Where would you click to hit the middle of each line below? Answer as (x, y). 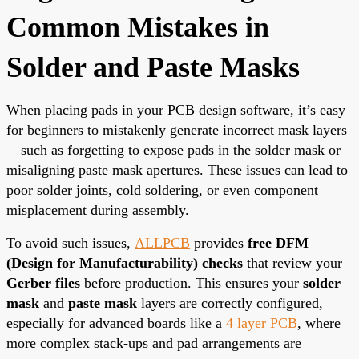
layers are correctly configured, (230, 303)
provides (219, 242)
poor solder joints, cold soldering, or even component (162, 190)
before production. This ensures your (192, 282)
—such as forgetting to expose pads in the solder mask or (173, 149)
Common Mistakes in (138, 27)
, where (319, 323)
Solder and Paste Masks (153, 67)
